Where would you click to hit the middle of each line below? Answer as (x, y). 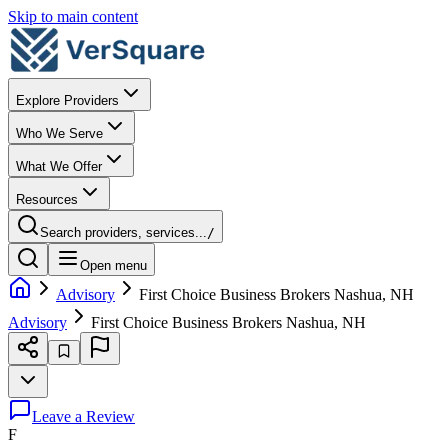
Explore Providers (67, 100)
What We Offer (59, 166)
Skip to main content (73, 16)
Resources (47, 199)
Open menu (113, 265)
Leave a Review (83, 416)
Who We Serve (59, 133)
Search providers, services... (123, 232)
